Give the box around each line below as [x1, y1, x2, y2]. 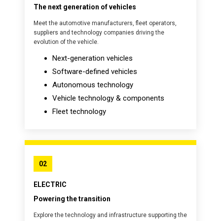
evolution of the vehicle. [34, 38, 99, 45]
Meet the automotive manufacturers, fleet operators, [34, 20, 177, 27]
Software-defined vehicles [52, 67, 137, 76]
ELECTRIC [34, 181, 67, 188]
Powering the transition [34, 195, 110, 203]
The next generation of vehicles [34, 3, 136, 11]
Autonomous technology [52, 80, 133, 89]
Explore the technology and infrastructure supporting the [34, 212, 187, 219]
